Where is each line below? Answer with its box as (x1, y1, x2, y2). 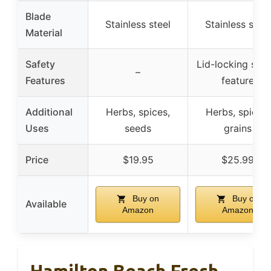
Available (25, 198, 67, 210)
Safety (25, 58, 55, 70)
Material (25, 27, 62, 39)
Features (25, 74, 65, 87)
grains (224, 122, 252, 134)
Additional (25, 106, 73, 118)
